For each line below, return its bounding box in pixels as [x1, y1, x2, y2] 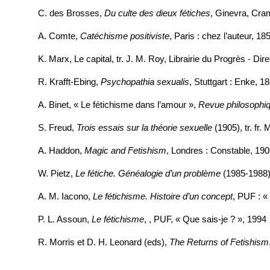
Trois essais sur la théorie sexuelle [77, 122, 212, 133]
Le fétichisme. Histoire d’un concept [93, 191, 233, 202]
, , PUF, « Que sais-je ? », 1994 [144, 214, 266, 225]
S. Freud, [38, 122, 77, 133]
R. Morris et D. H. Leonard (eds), [38, 237, 169, 248]
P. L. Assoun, [38, 214, 92, 225]
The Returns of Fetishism [169, 237, 269, 248]
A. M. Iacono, [38, 191, 93, 202]
